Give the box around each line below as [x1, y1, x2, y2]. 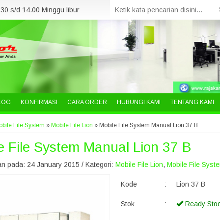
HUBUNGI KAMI [117, 99, 161, 106]
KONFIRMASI [21, 99, 57, 106]
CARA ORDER [67, 99, 107, 106]
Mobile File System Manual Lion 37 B [99, 122, 198, 129]
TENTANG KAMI [170, 99, 214, 106]
